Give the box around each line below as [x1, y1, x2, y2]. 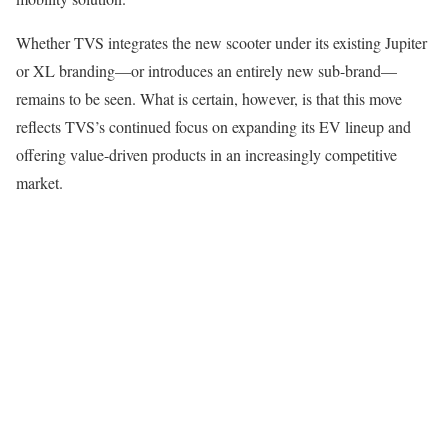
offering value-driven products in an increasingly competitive [16, 143, 397, 165]
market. [16, 171, 63, 193]
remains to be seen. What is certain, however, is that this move [16, 87, 402, 109]
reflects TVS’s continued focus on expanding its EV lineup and [16, 115, 411, 137]
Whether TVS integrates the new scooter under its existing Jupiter [16, 31, 427, 53]
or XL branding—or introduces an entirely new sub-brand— [16, 59, 397, 81]
